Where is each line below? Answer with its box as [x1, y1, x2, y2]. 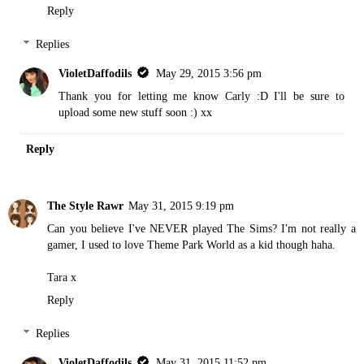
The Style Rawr [47, 198, 123, 212]
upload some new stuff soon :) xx [58, 106, 213, 119]
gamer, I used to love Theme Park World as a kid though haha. [47, 237, 336, 251]
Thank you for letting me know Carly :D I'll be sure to [58, 89, 344, 103]
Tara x [47, 270, 76, 284]
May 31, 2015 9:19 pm [128, 198, 234, 212]
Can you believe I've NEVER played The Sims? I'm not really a [47, 221, 356, 235]
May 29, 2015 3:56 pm [156, 67, 262, 80]
